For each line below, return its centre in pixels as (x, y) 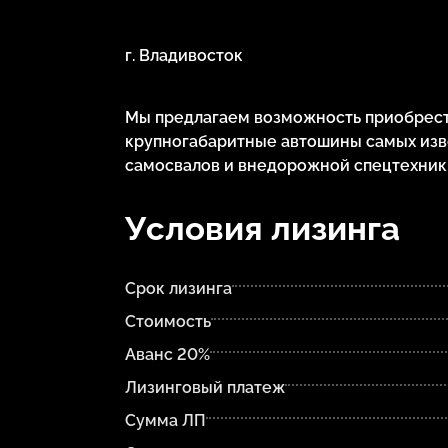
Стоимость (167, 321)
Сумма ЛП (165, 420)
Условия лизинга (262, 228)
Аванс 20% (167, 354)
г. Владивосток (183, 55)
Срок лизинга (178, 288)
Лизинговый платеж (204, 387)
